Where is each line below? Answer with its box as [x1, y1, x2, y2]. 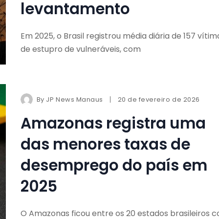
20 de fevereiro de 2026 [117, 94, 200, 104]
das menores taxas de [20, 133, 190, 155]
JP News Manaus [46, 94, 103, 104]
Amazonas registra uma [20, 112, 206, 134]
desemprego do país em [20, 154, 207, 176]
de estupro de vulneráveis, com [20, 44, 141, 55]
